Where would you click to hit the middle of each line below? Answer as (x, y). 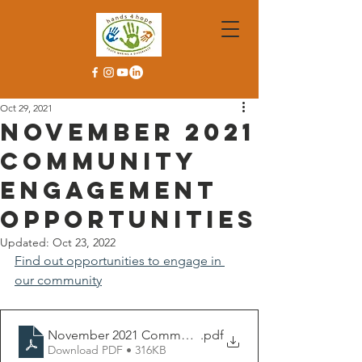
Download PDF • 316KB (107, 349)
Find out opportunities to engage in (120, 261)
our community (58, 280)
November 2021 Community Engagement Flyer (182, 335)
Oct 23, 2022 (84, 242)
